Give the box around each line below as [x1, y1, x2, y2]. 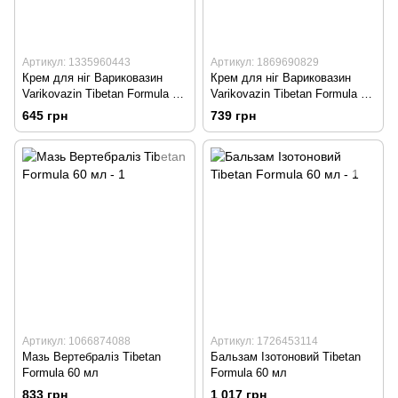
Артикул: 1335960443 [22, 55, 131, 68]
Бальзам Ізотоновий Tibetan [211, 349, 361, 363]
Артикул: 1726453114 [211, 334, 318, 347]
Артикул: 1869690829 [211, 55, 319, 68]
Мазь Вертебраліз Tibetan [22, 349, 161, 363]
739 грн [211, 107, 256, 123]
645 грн [22, 107, 68, 123]
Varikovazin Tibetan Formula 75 [211, 86, 373, 100]
